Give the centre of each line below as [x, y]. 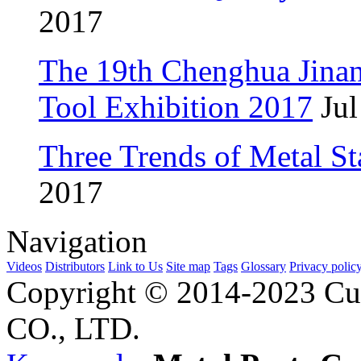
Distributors [75, 266]
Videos [24, 266]
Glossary [263, 266]
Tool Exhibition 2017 [176, 106]
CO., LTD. [73, 328]
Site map [188, 266]
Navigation [77, 241]
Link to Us [135, 266]
